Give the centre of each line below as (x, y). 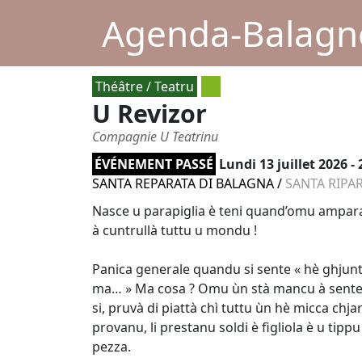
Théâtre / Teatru (145, 86)
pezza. (112, 347)
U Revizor (149, 114)
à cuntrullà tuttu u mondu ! (175, 230)
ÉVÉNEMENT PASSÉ (154, 164)
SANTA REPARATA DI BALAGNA (183, 183)
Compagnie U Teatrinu (155, 137)
